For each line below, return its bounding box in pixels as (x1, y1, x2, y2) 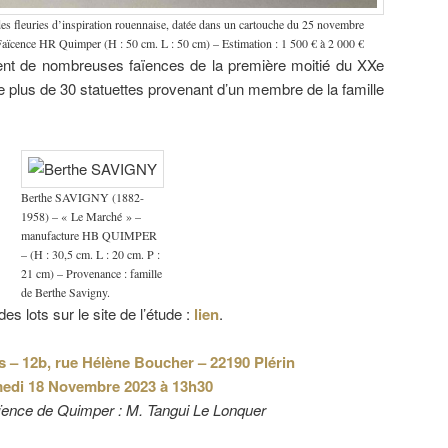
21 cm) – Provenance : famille (20, 264, 162, 281)
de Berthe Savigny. (20, 283, 110, 300)
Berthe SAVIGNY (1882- (20, 188, 144, 205)
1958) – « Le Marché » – (20, 207, 141, 224)
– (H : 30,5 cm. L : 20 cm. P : (20, 245, 160, 262)
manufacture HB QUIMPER (20, 226, 157, 243)
